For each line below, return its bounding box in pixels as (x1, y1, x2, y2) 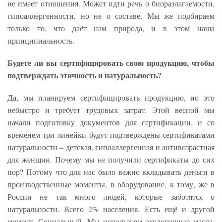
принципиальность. (7, 35, 77, 46)
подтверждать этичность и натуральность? (7, 69, 162, 81)
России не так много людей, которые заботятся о (7, 191, 215, 202)
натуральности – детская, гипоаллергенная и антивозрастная (7, 141, 215, 152)
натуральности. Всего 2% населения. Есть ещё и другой (7, 203, 215, 214)
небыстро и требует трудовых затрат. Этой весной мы (7, 104, 215, 115)
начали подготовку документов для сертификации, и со (7, 116, 215, 127)
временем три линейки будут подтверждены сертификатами (7, 129, 215, 140)
